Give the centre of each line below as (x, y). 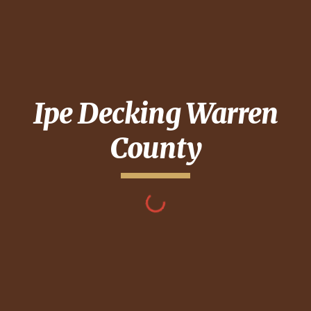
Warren (232, 114)
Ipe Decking (109, 114)
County (155, 149)
